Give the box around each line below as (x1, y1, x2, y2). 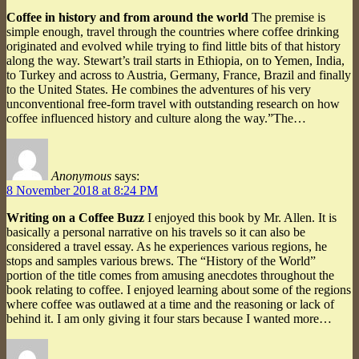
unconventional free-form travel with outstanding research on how (6, 96, 340, 111)
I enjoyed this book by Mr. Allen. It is (144, 210, 337, 224)
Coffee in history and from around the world (6, 10, 248, 24)
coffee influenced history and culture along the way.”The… (6, 111, 306, 125)
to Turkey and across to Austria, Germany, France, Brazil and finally (6, 67, 351, 82)
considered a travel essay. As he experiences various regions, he (6, 239, 327, 253)
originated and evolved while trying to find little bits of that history (6, 38, 341, 53)
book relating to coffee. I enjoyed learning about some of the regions (6, 282, 351, 296)
